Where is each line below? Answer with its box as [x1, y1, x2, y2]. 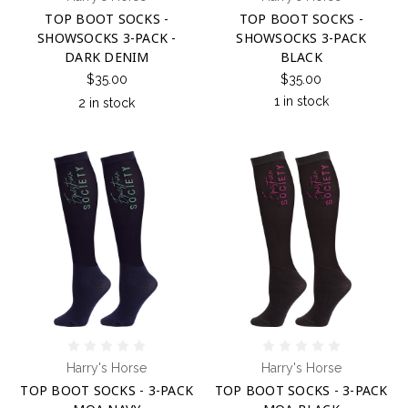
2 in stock [78, 96, 136, 111]
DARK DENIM [65, 48, 149, 66]
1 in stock [273, 94, 329, 109]
